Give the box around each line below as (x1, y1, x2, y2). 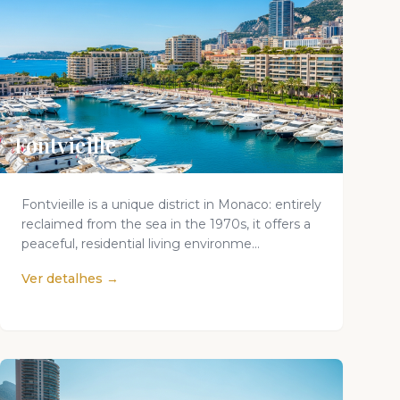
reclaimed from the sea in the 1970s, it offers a (21, 216, 311, 232)
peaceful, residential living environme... (21, 236, 260, 252)
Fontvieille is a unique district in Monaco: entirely (21, 196, 321, 212)
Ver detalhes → (21, 271, 119, 287)
